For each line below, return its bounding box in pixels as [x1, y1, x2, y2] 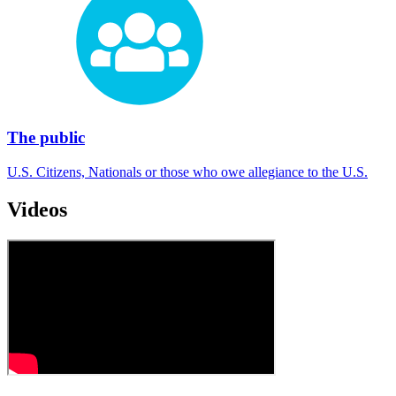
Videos [7, 197, 67, 221]
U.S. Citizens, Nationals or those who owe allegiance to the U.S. [7, 164, 368, 179]
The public [7, 128, 85, 148]
